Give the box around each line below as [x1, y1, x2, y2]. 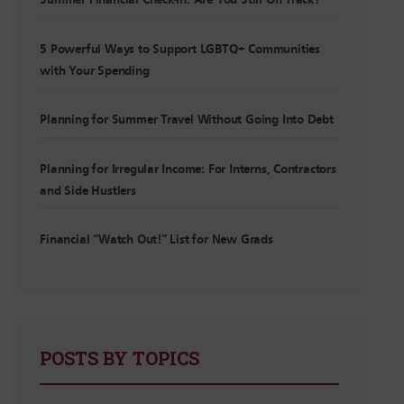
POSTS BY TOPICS [40, 345, 200, 370]
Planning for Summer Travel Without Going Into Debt [40, 113, 334, 127]
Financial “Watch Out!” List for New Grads [40, 233, 273, 247]
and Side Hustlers [40, 183, 136, 198]
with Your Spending [40, 63, 150, 78]
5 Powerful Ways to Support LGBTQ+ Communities [40, 41, 320, 57]
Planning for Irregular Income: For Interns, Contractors [40, 161, 336, 177]
